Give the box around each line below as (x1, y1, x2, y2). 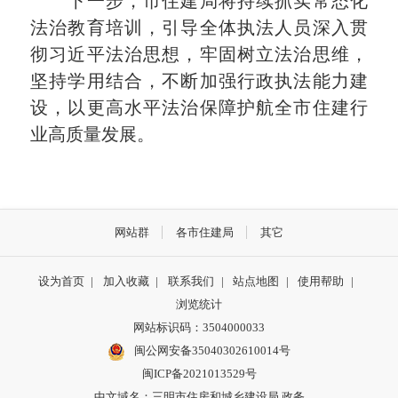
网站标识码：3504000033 (133, 321, 265, 335)
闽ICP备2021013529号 (141, 367, 257, 381)
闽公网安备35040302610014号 (131, 344, 291, 358)
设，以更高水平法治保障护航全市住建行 (30, 98, 368, 118)
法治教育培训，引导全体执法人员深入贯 (30, 18, 368, 38)
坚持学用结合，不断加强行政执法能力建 (30, 71, 368, 92)
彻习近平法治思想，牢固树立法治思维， (30, 44, 368, 65)
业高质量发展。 (30, 124, 155, 145)
